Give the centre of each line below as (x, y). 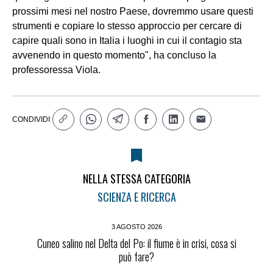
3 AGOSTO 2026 (136, 226)
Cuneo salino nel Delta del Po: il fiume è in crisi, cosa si (136, 243)
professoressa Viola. (56, 69)
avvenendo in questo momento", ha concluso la (114, 55)
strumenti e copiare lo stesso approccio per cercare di (127, 26)
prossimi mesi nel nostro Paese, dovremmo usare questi (133, 11)
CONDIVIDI (31, 119)
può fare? (136, 256)
